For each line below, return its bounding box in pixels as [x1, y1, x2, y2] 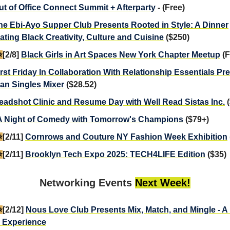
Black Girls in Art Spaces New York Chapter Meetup [21, 50, 220, 59]
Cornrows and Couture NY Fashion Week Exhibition [25, 132, 227, 141]
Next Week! [135, 177, 190, 188]
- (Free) [156, 3, 185, 12]
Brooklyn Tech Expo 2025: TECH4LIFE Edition [25, 149, 205, 159]
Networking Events [40, 177, 135, 188]
